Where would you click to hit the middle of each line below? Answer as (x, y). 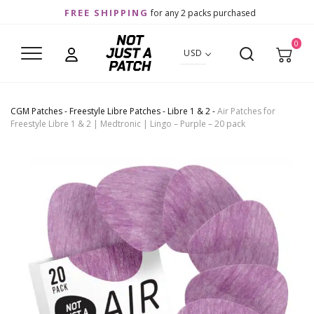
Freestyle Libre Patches (115, 111)
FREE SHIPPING (106, 13)
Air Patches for (246, 111)
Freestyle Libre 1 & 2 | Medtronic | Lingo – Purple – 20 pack (128, 124)
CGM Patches (36, 111)
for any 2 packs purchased (202, 13)
